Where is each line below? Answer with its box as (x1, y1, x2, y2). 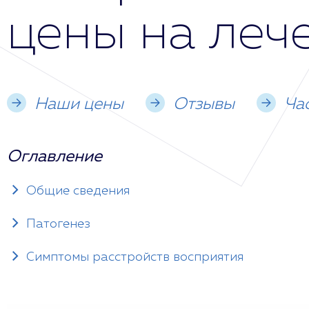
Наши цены (34, 96, 123, 112)
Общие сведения (26, 185, 130, 197)
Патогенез (26, 218, 90, 230)
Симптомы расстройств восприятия (26, 251, 243, 263)
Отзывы (173, 96, 235, 112)
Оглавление (7, 148, 102, 165)
